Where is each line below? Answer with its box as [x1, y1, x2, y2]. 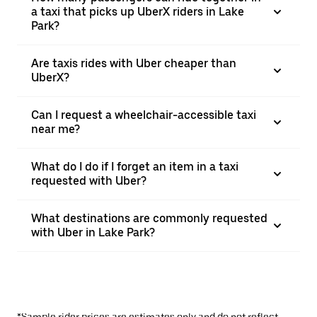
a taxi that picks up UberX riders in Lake [31, 5, 244, 18]
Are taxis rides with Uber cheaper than [31, 57, 236, 70]
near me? [31, 122, 80, 136]
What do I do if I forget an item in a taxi [31, 160, 238, 173]
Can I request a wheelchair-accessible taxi [31, 108, 256, 122]
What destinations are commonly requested [31, 212, 267, 225]
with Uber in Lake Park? [31, 226, 155, 239]
